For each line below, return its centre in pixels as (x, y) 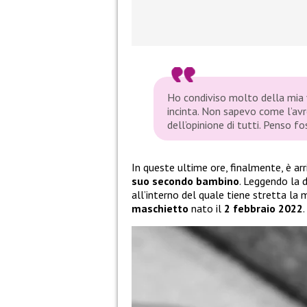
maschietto (161, 209)
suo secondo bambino (185, 181)
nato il (208, 209)
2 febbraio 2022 (263, 209)
